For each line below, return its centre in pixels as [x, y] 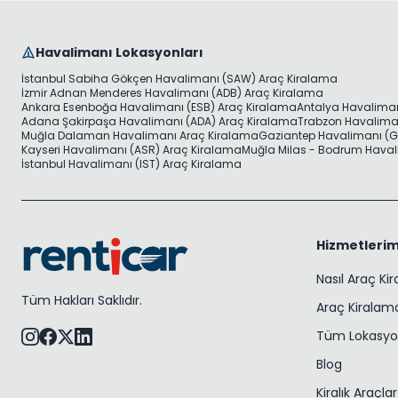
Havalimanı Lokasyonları [119, 52]
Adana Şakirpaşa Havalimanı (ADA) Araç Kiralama [159, 121]
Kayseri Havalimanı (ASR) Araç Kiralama [131, 150]
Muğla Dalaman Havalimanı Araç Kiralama [140, 135]
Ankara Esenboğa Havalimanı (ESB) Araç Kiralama [159, 107]
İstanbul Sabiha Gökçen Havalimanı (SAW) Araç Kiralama [179, 79]
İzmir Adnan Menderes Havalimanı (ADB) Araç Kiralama [172, 93]
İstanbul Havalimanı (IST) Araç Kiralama [131, 164]
